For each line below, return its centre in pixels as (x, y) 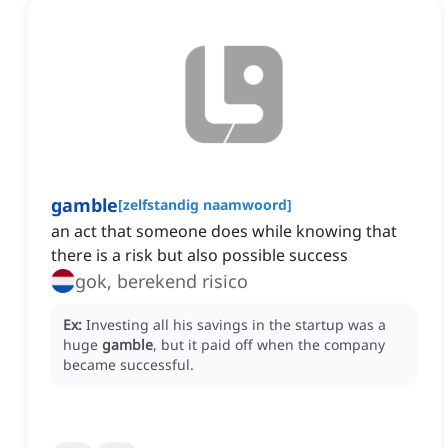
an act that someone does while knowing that (224, 231)
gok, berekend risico (161, 281)
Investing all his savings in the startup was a (236, 325)
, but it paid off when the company (269, 345)
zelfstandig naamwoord (205, 205)
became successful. (128, 365)
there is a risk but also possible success (199, 255)
